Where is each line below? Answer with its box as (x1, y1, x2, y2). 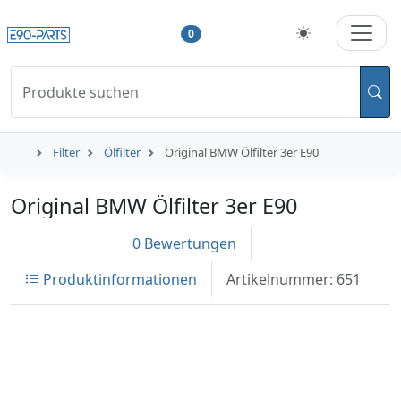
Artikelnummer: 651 (226, 269, 361, 290)
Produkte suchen (22, 82, 139, 103)
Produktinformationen (39, 269, 197, 290)
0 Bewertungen (132, 234, 236, 254)
